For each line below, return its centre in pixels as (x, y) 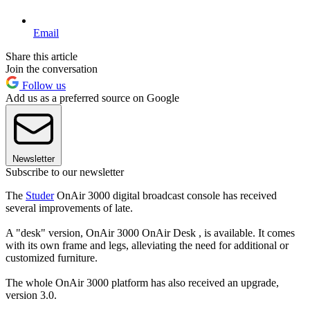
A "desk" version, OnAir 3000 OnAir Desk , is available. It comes (150, 232)
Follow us (43, 85)
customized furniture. (52, 257)
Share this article (42, 56)
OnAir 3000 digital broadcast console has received (165, 195)
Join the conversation (52, 69)
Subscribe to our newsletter (65, 172)
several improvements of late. (69, 208)
